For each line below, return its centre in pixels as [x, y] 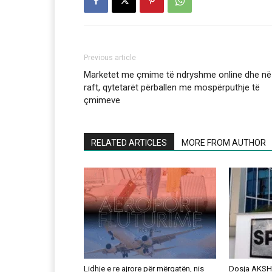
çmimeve [102, 100]
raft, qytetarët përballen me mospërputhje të [172, 88]
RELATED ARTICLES [129, 143]
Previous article [110, 58]
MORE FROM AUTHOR [224, 143]
